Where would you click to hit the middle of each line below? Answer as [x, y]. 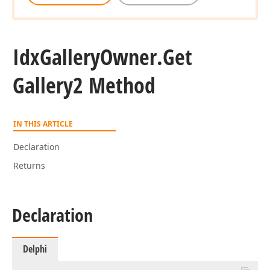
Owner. [131, 57]
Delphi [35, 249]
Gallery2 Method [84, 85]
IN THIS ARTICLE [43, 124]
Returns [29, 165]
